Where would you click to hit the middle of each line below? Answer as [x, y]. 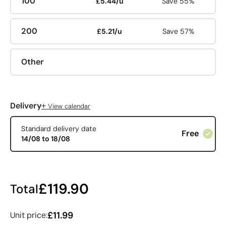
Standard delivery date [59, 129]
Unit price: [29, 215]
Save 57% [179, 31]
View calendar [68, 106]
